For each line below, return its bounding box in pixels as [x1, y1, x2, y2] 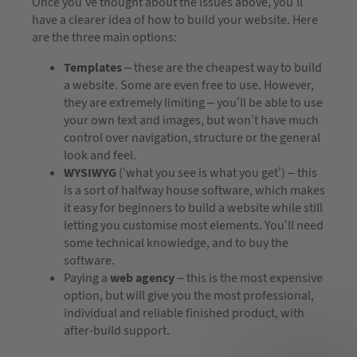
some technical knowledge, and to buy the [64, 233, 288, 252]
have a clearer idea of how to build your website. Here [32, 10, 318, 29]
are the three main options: [32, 28, 177, 46]
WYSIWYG [64, 163, 116, 182]
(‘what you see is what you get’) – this [116, 163, 317, 182]
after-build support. [64, 321, 170, 339]
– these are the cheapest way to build [122, 58, 322, 76]
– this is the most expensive [175, 269, 323, 287]
